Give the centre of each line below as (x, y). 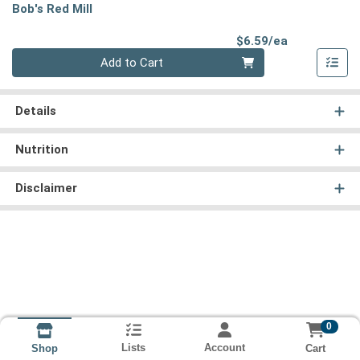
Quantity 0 (39, 57)
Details (35, 111)
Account (224, 348)
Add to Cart (132, 63)
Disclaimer (46, 188)
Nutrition (41, 150)
